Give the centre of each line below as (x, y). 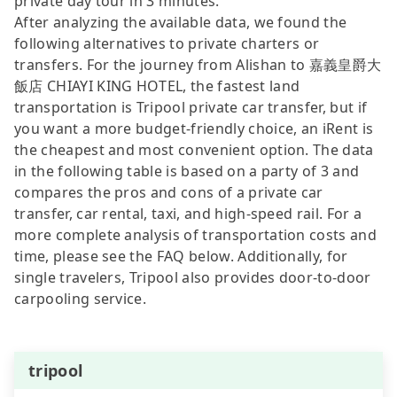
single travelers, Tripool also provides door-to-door (193, 277)
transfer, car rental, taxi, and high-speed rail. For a (188, 213)
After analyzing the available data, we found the (181, 22)
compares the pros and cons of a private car (169, 192)
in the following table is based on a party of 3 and (187, 171)
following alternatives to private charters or (167, 43)
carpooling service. (81, 298)
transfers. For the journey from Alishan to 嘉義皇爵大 (198, 64)
